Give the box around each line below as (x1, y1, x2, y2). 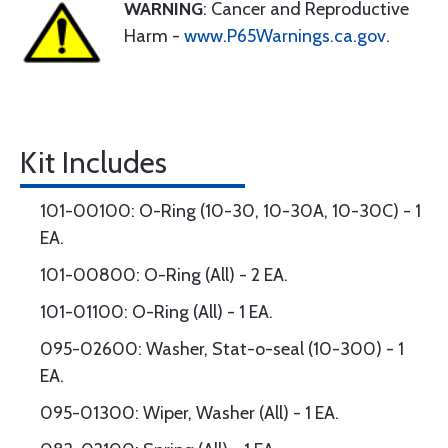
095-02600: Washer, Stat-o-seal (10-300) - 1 (40, 338, 404, 360)
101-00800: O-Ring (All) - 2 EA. (40, 264, 288, 286)
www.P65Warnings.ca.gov (184, 25, 386, 47)
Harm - (124, 25, 184, 47)
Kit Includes (20, 144, 167, 181)
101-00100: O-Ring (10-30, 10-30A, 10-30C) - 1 (40, 200, 421, 222)
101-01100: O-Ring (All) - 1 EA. (40, 301, 273, 323)
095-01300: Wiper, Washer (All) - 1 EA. (40, 402, 339, 424)
